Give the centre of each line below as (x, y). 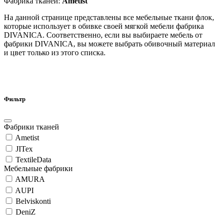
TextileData (33, 160)
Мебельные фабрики (38, 169)
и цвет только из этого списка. (56, 52)
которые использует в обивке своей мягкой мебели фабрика (104, 26)
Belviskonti (33, 201)
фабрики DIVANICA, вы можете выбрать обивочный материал (109, 44)
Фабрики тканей (32, 127)
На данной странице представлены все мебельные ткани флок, (109, 17)
